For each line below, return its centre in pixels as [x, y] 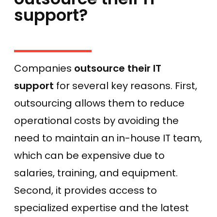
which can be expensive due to [89, 156]
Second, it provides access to [85, 191]
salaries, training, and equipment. [96, 173]
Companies [44, 69]
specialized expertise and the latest [101, 208]
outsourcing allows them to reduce [99, 103]
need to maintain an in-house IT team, [108, 138]
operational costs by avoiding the [96, 121]
